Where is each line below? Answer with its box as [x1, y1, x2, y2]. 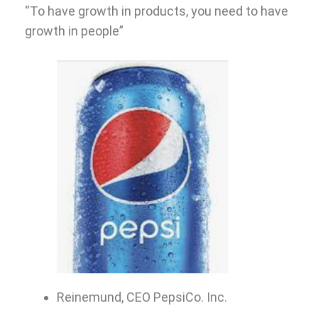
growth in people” [25, 23, 124, 38]
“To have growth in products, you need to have [25, 3, 288, 18]
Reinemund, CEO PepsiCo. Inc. [57, 289, 227, 305]
